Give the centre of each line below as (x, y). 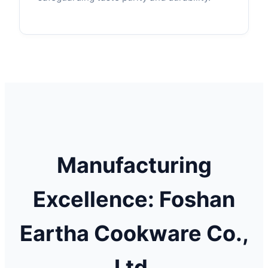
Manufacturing (134, 165)
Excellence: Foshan (134, 199)
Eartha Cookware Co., (134, 233)
